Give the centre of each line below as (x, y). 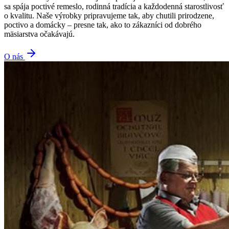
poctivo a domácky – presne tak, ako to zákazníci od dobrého (103, 25)
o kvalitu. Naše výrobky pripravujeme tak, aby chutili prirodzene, (109, 15)
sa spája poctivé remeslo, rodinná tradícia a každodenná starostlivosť (114, 6)
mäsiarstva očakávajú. (39, 34)
